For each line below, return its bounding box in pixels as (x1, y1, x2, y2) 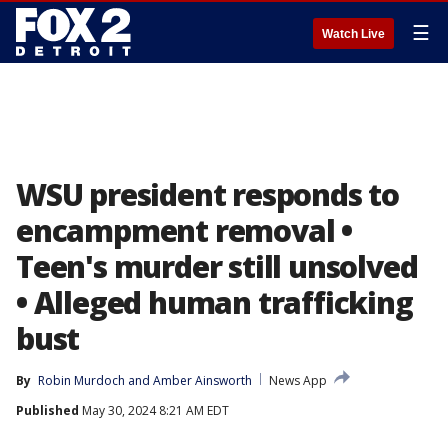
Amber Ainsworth (153, 372, 252, 389)
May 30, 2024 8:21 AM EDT (79, 402, 229, 419)
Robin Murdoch (38, 372, 125, 389)
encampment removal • (16, 210, 352, 251)
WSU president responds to (16, 174, 399, 215)
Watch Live (322, 27, 385, 41)
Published (16, 402, 79, 419)
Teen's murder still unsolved (16, 246, 418, 287)
